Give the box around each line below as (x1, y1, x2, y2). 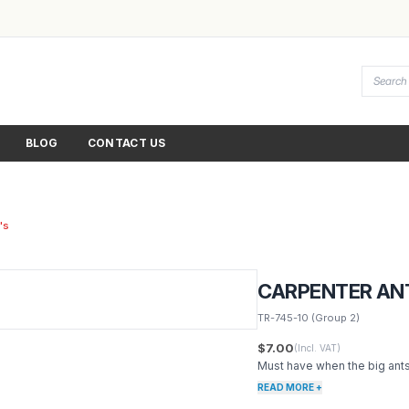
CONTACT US (87, 136, 166, 150)
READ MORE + (257, 382, 323, 393)
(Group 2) (309, 311, 361, 324)
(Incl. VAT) (294, 342, 341, 353)
